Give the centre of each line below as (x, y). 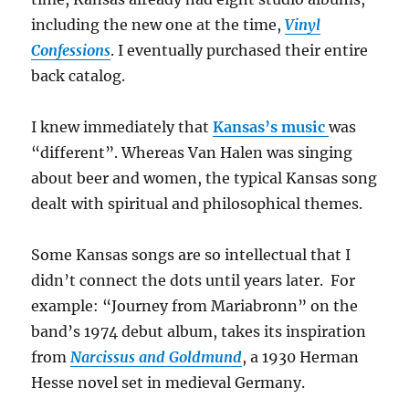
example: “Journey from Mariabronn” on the (195, 306)
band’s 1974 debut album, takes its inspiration (199, 332)
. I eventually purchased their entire (240, 51)
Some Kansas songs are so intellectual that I (191, 255)
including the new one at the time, (158, 25)
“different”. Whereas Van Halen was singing (192, 153)
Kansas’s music (269, 127)
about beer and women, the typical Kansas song (204, 178)
